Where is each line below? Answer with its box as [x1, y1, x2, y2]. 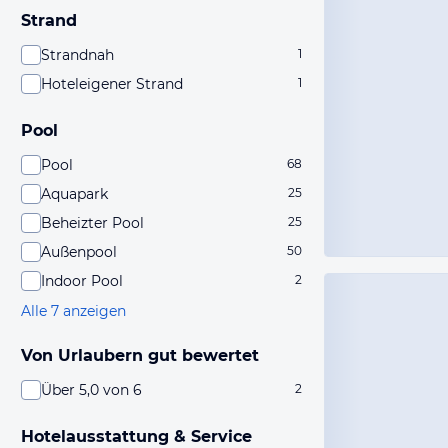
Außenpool [41, 243, 117, 261]
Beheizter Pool [41, 214, 144, 232]
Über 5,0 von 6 [41, 381, 142, 399]
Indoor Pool [41, 272, 123, 290]
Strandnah [41, 46, 114, 64]
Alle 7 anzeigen [21, 302, 126, 320]
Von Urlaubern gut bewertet [21, 346, 259, 365]
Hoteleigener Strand [41, 75, 183, 93]
